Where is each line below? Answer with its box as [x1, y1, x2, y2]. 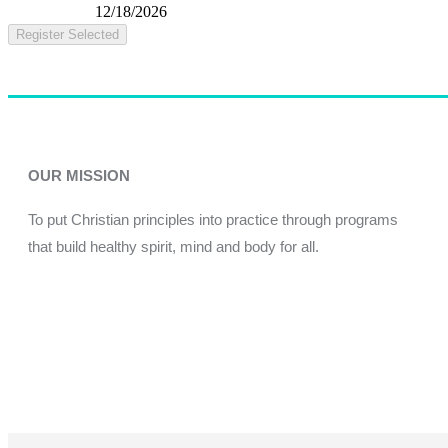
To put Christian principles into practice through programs [28, 211, 398, 229]
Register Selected [16, 27, 119, 43]
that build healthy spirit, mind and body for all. [28, 238, 319, 256]
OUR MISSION [28, 167, 130, 185]
